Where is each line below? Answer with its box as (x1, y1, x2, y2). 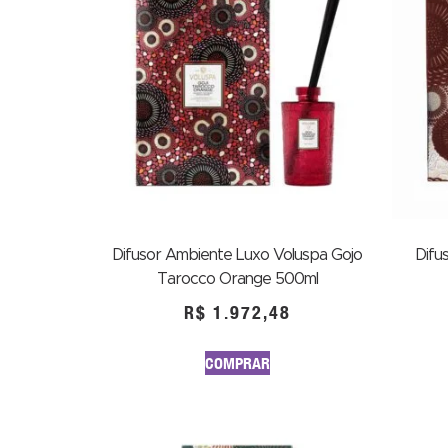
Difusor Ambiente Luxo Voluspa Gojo (112, 247, 362, 263)
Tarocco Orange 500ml (156, 271, 318, 287)
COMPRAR (204, 353, 270, 373)
